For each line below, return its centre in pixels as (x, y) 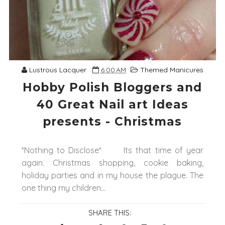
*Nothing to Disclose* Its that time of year (113, 150)
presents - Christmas (113, 122)
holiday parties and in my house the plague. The (113, 176)
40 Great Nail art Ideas (112, 105)
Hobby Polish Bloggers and (113, 88)
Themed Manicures (172, 70)
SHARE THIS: (110, 213)
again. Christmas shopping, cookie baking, (113, 163)
